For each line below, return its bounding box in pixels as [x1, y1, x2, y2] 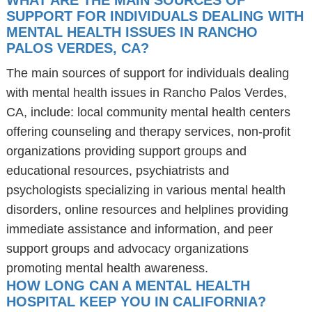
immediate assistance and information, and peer [6, 222, 273, 236]
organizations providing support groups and [6, 144, 247, 158]
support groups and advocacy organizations [6, 242, 249, 256]
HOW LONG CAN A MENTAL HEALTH [6, 278, 250, 293]
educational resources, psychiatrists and [6, 164, 229, 178]
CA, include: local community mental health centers [6, 105, 290, 119]
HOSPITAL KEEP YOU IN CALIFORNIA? [6, 294, 266, 309]
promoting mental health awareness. [6, 261, 208, 275]
